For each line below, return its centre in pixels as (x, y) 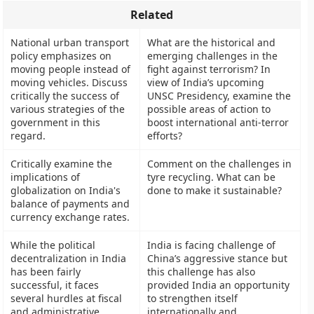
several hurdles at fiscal (67, 298)
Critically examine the (62, 164)
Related (152, 15)
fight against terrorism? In (209, 69)
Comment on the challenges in (220, 164)
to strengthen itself (193, 298)
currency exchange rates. (70, 217)
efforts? (165, 136)
